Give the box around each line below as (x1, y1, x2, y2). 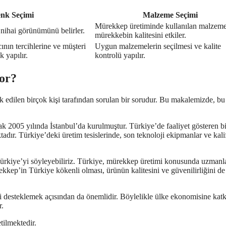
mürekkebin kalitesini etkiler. (95, 31, 186, 40)
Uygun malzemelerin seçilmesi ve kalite (95, 42, 221, 51)
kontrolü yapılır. (95, 51, 145, 60)
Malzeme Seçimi (142, 11, 198, 20)
